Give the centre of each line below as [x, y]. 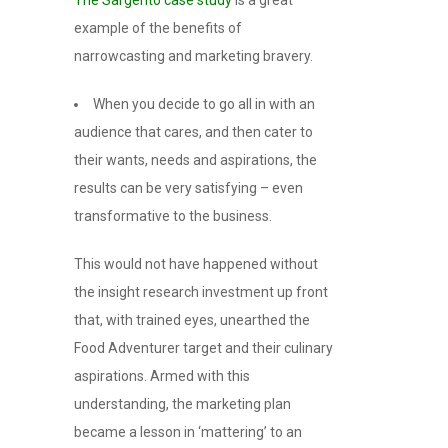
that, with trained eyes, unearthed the [192, 319]
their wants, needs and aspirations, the [195, 159]
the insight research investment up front [201, 291]
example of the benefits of [158, 27]
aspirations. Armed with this [162, 375]
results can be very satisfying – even [188, 187]
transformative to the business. [173, 215]
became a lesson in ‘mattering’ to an [188, 431]
